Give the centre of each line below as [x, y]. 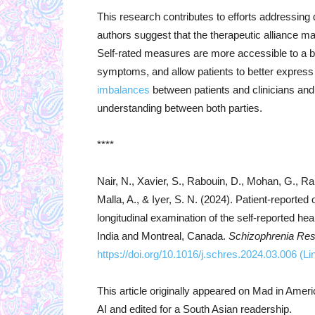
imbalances [123, 90]
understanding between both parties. [180, 108]
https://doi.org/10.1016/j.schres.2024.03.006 [197, 255]
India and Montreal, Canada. [163, 236]
